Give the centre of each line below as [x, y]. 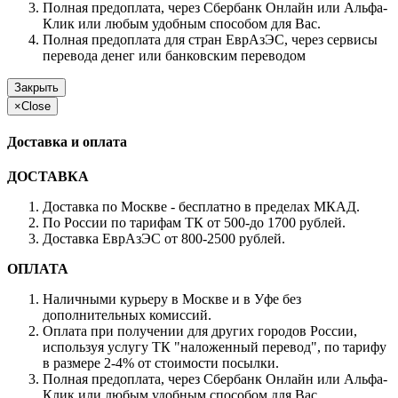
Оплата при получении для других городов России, [200, 331]
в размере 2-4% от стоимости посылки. [161, 363]
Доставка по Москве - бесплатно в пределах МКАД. [201, 207]
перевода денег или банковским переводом [174, 55]
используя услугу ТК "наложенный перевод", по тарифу [215, 347]
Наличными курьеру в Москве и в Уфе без [172, 299]
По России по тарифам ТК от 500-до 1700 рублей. [194, 223]
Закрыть [36, 87]
